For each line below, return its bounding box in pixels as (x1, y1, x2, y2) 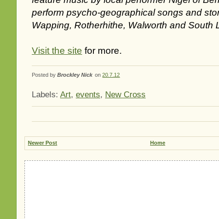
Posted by (32, 72, 57, 78)
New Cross (105, 90, 146, 100)
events (76, 90, 100, 100)
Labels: (32, 90, 60, 100)
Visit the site (32, 45, 82, 56)
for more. (82, 45, 122, 56)
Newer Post (28, 140, 57, 146)
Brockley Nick (57, 72, 92, 78)
